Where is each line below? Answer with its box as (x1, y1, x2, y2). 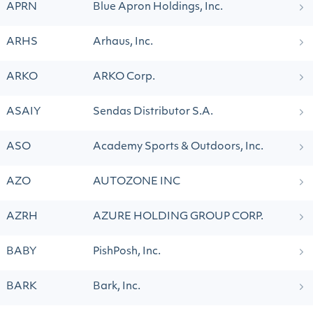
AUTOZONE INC (93, 177, 180, 187)
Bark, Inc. (93, 282, 140, 292)
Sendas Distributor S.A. (93, 107, 213, 117)
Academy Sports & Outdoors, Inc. (93, 142, 263, 152)
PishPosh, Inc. (93, 247, 161, 257)
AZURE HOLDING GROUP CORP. (93, 212, 263, 222)
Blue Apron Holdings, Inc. (93, 2, 223, 13)
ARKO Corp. (93, 72, 155, 82)
